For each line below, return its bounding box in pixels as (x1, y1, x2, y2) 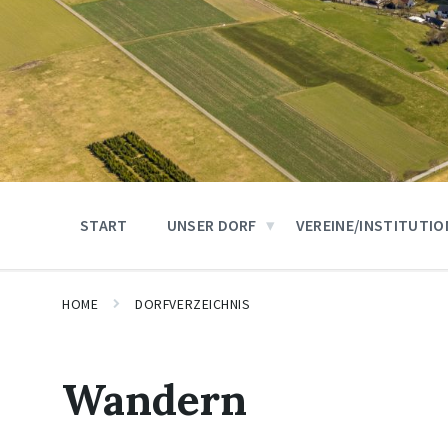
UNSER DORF (166, 215, 257, 235)
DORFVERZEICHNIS (135, 295, 251, 313)
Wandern (62, 372, 247, 427)
